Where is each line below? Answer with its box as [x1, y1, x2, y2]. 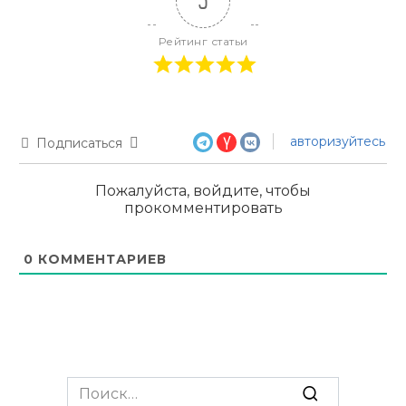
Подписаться [36, 135, 122, 152]
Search [66, 377, 117, 395]
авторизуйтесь [286, 133, 385, 150]
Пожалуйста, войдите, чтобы [95, 181, 311, 199]
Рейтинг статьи [158, 34, 248, 49]
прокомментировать [123, 198, 283, 217]
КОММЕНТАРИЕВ [34, 250, 167, 267]
